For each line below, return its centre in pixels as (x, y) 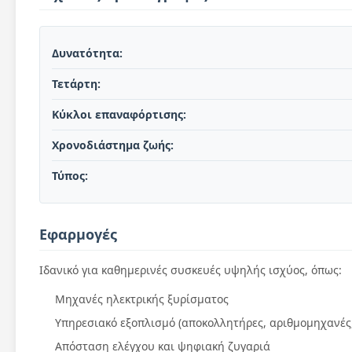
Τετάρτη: (76, 84)
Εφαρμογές (78, 234)
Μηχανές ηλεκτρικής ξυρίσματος (142, 299)
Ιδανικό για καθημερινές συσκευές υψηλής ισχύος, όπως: (191, 270)
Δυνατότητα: (87, 53)
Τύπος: (70, 176)
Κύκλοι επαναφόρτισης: (119, 114)
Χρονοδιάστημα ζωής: (113, 145)
